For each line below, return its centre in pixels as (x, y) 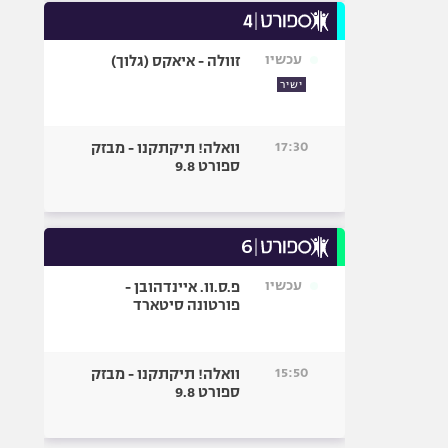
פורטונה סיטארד (187, 305)
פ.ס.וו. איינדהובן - (183, 287)
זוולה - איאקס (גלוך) (176, 61)
